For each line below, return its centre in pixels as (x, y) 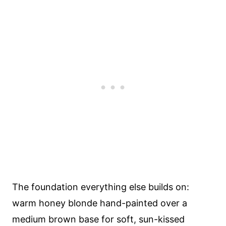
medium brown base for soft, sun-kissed (98, 219)
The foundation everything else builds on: (101, 187)
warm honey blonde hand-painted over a (100, 203)
